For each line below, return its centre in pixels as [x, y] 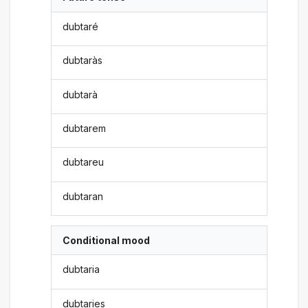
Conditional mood [107, 241]
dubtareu [84, 162]
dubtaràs [83, 60]
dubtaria [81, 269]
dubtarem [85, 128]
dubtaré [81, 26]
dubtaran [83, 196]
